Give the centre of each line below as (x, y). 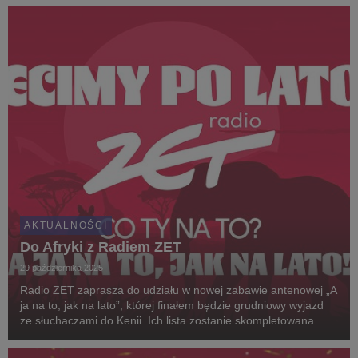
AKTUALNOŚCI (66, 225)
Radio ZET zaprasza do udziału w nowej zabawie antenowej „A (179, 290)
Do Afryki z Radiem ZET (101, 247)
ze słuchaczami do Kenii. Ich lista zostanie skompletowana (167, 320)
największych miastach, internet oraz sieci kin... (139, 9)
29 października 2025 (62, 268)
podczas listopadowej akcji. (88, 336)
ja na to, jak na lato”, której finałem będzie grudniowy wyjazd (172, 305)
